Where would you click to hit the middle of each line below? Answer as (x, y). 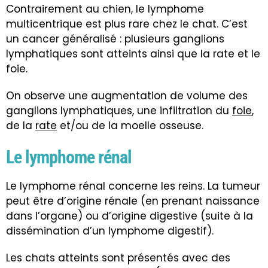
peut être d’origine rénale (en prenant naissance (133, 201)
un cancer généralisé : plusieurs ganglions (115, 39)
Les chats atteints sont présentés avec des (118, 258)
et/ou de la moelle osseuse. (130, 126)
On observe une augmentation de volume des (127, 96)
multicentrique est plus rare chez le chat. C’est (127, 24)
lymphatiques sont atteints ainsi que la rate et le (133, 54)
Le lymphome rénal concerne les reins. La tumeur (133, 186)
